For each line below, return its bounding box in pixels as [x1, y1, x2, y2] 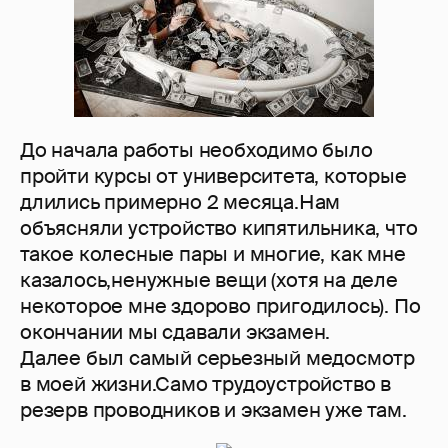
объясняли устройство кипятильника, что [20, 215, 418, 242]
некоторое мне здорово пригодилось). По [20, 293, 421, 320]
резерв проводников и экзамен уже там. [20, 397, 407, 424]
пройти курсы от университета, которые [20, 163, 407, 190]
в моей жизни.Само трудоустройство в [20, 371, 391, 398]
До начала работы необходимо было [20, 137, 373, 164]
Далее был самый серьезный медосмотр [20, 345, 415, 372]
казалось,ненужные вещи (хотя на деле [20, 267, 398, 294]
